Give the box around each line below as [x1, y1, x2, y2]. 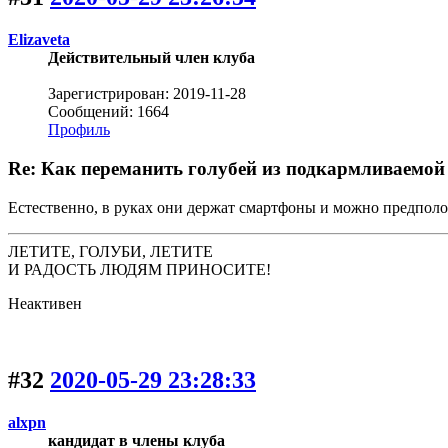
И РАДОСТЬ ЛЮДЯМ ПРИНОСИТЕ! [8, 260, 271, 278]
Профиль [48, 121, 110, 139]
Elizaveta [8, 31, 70, 49]
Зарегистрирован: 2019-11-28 [48, 85, 246, 103]
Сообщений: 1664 [48, 103, 169, 121]
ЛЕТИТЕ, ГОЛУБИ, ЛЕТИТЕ [8, 242, 213, 260]
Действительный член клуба [48, 49, 255, 67]
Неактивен [8, 294, 82, 312]
